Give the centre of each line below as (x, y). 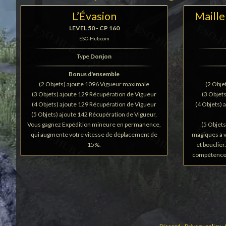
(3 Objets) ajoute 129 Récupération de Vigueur (94, 94)
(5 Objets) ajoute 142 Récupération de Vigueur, (94, 114)
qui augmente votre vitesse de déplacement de (94, 134)
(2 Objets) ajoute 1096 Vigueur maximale (94, 84)
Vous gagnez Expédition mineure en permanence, (94, 124)
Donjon (101, 56)
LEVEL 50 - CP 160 (94, 28)
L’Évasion (94, 16)
